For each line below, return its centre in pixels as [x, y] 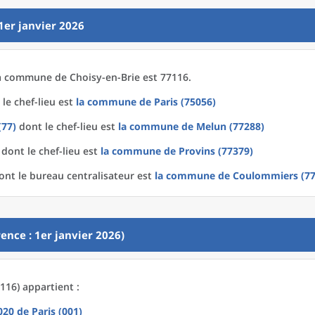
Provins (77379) [216, 151]
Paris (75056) [185, 102]
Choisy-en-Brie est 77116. [130, 77]
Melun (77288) [230, 126]
